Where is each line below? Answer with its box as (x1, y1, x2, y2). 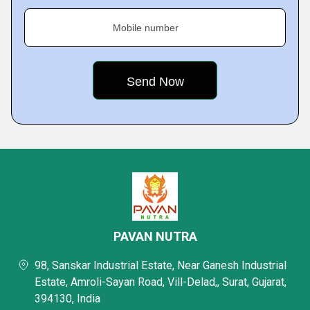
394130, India (35, 292, 100, 305)
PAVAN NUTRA (113, 229, 197, 244)
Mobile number (113, 22, 179, 33)
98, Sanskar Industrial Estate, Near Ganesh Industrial (35, 259, 286, 272)
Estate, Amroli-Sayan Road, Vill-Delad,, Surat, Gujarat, (35, 275, 286, 289)
